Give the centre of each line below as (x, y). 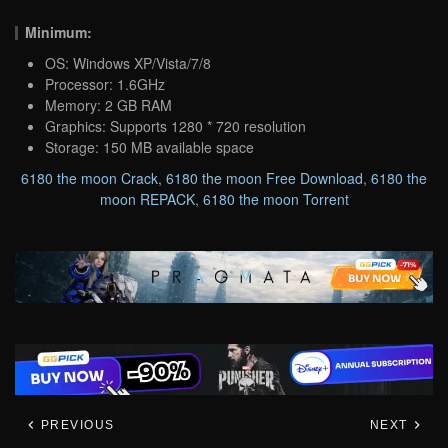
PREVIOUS (75, 425)
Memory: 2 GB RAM (108, 104)
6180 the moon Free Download (264, 177)
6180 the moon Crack (89, 177)
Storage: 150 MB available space (149, 146)
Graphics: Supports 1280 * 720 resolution (175, 125)
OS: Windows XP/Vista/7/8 (128, 62)
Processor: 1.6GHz (105, 83)
